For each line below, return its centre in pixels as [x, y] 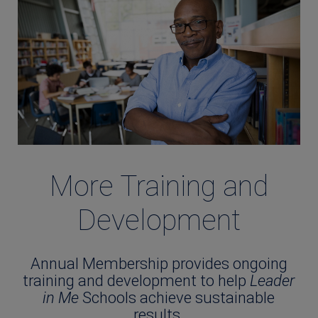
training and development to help [137, 280]
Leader [273, 280]
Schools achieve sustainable [177, 297]
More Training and [159, 186]
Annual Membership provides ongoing [159, 263]
